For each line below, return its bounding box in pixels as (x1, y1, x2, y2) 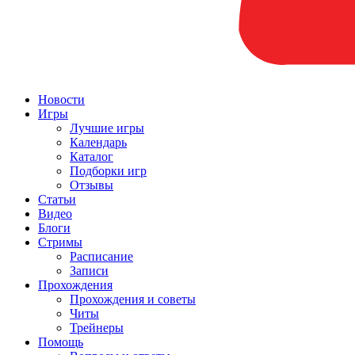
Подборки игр (70, 163, 147, 177)
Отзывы (70, 177, 113, 192)
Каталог (70, 149, 113, 163)
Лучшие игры (70, 120, 144, 135)
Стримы (38, 235, 82, 249)
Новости (38, 92, 85, 106)
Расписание (70, 249, 133, 263)
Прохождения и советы (70, 292, 196, 306)
